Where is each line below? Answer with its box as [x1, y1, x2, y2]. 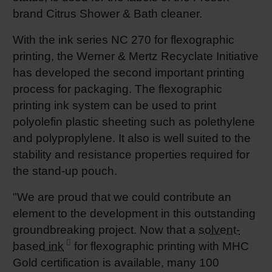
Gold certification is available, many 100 [13, 256, 219, 269]
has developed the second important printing [13, 66, 245, 79]
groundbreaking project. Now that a [13, 223, 199, 236]
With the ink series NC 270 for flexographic [13, 33, 234, 46]
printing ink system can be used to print [13, 98, 216, 112]
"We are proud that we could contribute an [13, 190, 231, 203]
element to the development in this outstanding [13, 206, 256, 220]
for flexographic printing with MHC [70, 239, 249, 253]
